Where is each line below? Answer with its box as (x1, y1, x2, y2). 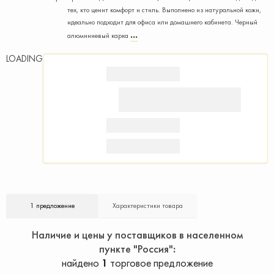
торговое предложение (107, 256, 213, 270)
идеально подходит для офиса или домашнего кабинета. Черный (67, 17, 257, 27)
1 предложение (29, 201, 75, 210)
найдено (61, 256, 102, 270)
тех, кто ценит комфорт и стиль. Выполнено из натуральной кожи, (67, 5, 261, 15)
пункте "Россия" (98, 242, 173, 256)
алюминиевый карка (67, 31, 128, 40)
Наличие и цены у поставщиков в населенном (31, 228, 243, 242)
